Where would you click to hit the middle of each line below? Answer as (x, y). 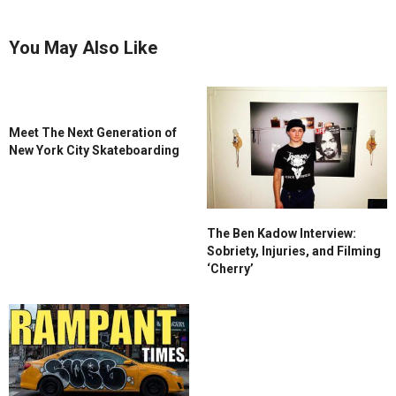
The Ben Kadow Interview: (282, 233)
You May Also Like (83, 48)
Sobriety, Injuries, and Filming (294, 251)
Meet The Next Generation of (93, 133)
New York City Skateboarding (94, 151)
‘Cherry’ (230, 268)
